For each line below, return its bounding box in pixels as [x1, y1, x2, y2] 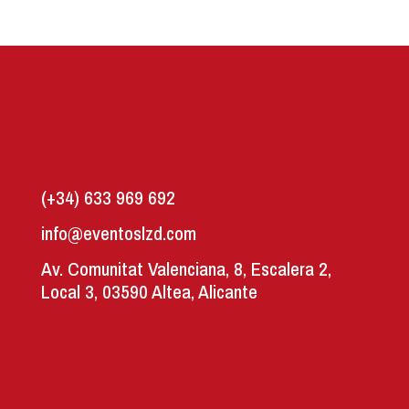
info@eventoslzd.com [40, 219, 196, 246]
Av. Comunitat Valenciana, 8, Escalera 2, [40, 255, 331, 282]
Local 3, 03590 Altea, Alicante [40, 278, 257, 305]
